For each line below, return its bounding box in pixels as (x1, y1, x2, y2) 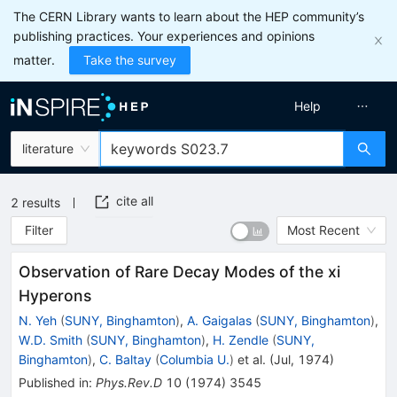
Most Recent (287, 222, 360, 237)
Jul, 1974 (274, 352, 330, 367)
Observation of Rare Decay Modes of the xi (19, 262, 340, 281)
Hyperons (19, 286, 91, 305)
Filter (25, 222, 54, 237)
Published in (19, 375, 89, 390)
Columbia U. (160, 352, 230, 367)
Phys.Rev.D (96, 375, 162, 390)
